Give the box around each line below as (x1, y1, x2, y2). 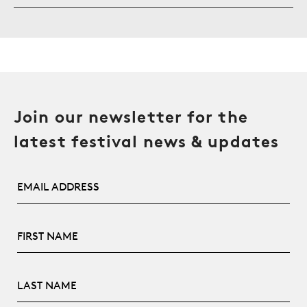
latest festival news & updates (14, 132, 280, 152)
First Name (17, 221, 78, 236)
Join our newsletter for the (14, 107, 248, 127)
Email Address (17, 172, 95, 187)
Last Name (17, 271, 77, 286)
